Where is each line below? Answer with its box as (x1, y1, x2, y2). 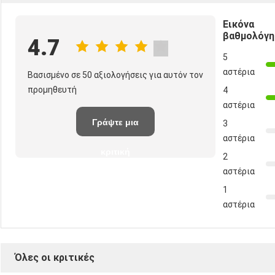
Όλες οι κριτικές (15, 251, 95, 263)
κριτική (101, 146, 130, 157)
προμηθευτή (28, 84, 77, 95)
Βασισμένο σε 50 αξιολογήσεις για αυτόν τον (28, 69, 203, 80)
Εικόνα (223, 18, 254, 30)
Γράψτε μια (92, 117, 139, 127)
